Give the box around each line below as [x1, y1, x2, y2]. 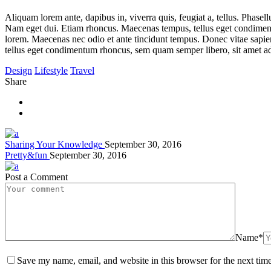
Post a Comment [5, 171, 68, 182]
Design [5, 65, 32, 76]
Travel [70, 65, 94, 76]
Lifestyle [34, 65, 68, 76]
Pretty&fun [5, 149, 50, 160]
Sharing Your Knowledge [5, 139, 105, 149]
